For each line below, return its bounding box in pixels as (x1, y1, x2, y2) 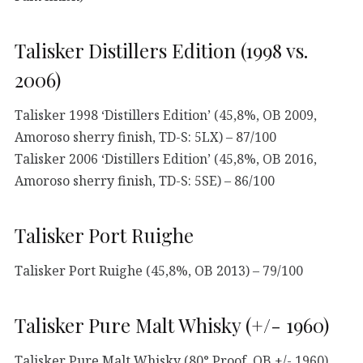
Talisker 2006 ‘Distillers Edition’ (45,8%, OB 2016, (15, 149, 317, 168)
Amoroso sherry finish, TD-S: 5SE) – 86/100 (15, 171, 275, 190)
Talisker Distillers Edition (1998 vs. (15, 36, 308, 63)
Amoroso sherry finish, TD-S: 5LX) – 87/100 (15, 127, 276, 146)
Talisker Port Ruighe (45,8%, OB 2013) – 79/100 (15, 261, 303, 280)
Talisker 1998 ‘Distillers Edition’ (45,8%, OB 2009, (15, 105, 317, 124)
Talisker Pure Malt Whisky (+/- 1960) (15, 311, 329, 338)
